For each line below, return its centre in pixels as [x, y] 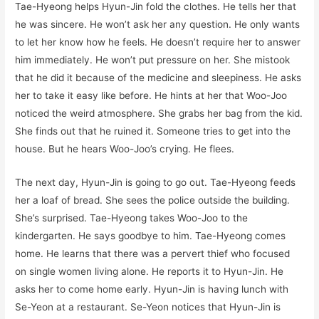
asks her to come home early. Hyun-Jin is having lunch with [152, 289]
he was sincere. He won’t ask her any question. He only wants [158, 25]
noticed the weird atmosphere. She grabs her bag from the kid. [159, 114]
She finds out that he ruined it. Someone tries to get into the [153, 131]
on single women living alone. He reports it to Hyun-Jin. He [150, 271]
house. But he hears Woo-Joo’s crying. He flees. [125, 149]
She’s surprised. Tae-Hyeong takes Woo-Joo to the [132, 218]
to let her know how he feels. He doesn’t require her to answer [158, 42]
